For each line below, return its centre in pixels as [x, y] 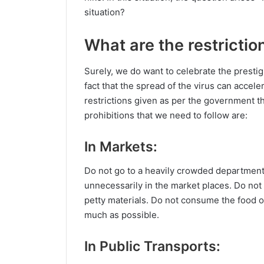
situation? [105, 12]
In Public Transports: [152, 246]
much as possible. [123, 214]
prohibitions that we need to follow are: [167, 115]
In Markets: [121, 147]
